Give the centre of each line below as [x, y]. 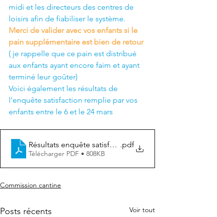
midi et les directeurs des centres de [72, 7]
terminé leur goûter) [43, 77]
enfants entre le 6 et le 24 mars [61, 112]
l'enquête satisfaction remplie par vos [74, 100]
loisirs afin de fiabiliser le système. [68, 19]
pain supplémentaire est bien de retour [77, 42]
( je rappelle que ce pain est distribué [74, 54]
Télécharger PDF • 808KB [67, 153]
